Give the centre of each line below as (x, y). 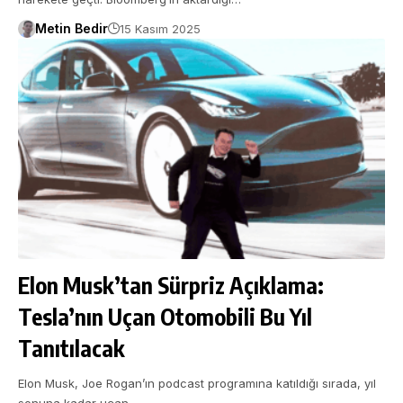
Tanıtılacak (72, 348)
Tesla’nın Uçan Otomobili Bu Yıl (165, 316)
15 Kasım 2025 (160, 28)
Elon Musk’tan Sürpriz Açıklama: (171, 285)
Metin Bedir (71, 29)
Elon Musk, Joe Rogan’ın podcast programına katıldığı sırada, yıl (197, 383)
